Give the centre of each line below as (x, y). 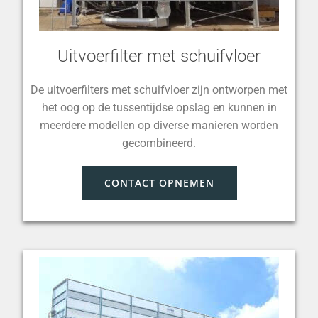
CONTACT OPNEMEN (159, 183)
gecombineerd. (159, 143)
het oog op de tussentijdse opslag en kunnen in (159, 108)
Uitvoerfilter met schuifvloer (159, 56)
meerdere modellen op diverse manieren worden (159, 125)
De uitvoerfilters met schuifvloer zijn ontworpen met (159, 90)
